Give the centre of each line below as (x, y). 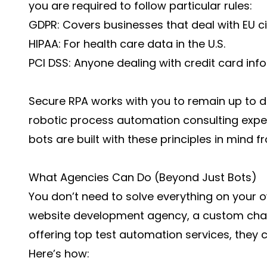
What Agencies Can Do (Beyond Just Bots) (143, 177)
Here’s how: (59, 254)
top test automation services (152, 235)
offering (51, 235)
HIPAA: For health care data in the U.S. (127, 44)
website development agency (108, 215)
